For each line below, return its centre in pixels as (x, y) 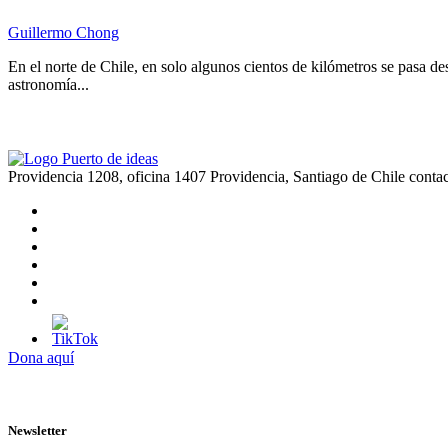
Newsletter (37, 430)
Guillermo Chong (63, 32)
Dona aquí (41, 357)
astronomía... (48, 84)
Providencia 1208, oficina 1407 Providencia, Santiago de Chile (206, 176)
